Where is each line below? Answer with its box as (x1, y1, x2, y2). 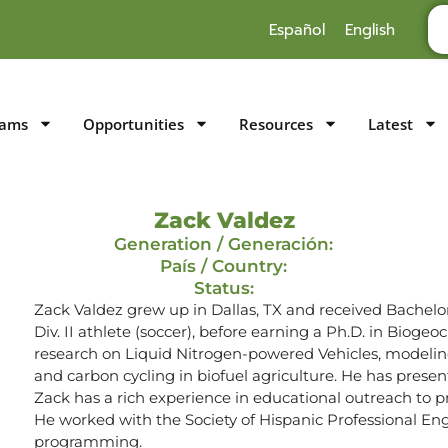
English (344, 18, 395, 41)
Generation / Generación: (114, 233, 334, 254)
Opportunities (83, 113, 185, 134)
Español (268, 18, 325, 41)
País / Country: (160, 255, 288, 276)
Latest (368, 113, 414, 134)
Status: (193, 277, 254, 298)
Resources (239, 113, 314, 134)
